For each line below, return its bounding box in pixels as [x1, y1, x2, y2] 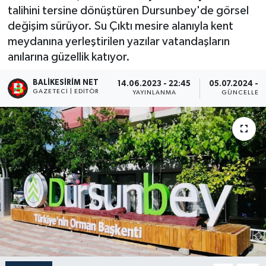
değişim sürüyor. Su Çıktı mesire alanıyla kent [7, 20, 233, 32]
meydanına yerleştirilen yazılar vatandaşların [7, 35, 230, 47]
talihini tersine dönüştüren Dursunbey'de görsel [7, 4, 249, 17]
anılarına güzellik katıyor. [7, 50, 130, 63]
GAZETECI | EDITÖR [33, 88, 99, 94]
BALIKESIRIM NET [33, 78, 99, 87]
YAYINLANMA [132, 90, 177, 96]
